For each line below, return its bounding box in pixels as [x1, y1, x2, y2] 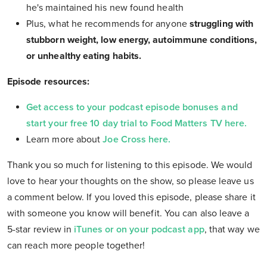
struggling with [189, 18, 254, 30]
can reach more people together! [7, 240, 145, 252]
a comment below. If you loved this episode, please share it [7, 191, 256, 204]
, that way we [204, 223, 260, 236]
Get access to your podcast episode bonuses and [26, 101, 238, 114]
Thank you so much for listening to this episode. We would [7, 159, 253, 172]
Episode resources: [7, 76, 90, 88]
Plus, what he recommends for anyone [26, 18, 190, 30]
